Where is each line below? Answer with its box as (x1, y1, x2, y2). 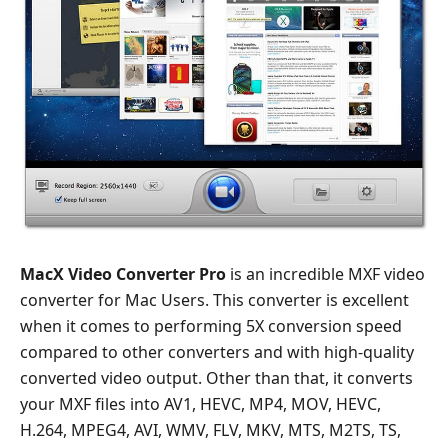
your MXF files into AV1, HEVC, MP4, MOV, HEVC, (20, 392, 381, 415)
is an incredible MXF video (226, 262, 425, 285)
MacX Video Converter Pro (20, 262, 226, 285)
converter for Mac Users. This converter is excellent (20, 288, 409, 311)
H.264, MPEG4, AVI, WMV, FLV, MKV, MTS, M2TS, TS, (20, 418, 401, 441)
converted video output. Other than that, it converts (20, 366, 413, 389)
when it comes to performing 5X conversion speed (20, 314, 402, 337)
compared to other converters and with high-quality (20, 340, 414, 363)
